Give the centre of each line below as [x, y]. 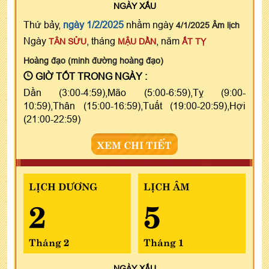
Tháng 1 [163, 241]
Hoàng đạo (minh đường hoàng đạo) [93, 60]
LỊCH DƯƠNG [63, 185]
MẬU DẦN [137, 41]
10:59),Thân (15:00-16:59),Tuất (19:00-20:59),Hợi [134, 105]
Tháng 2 [49, 241]
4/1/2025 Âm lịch [208, 25]
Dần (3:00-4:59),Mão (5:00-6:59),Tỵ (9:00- [134, 92]
